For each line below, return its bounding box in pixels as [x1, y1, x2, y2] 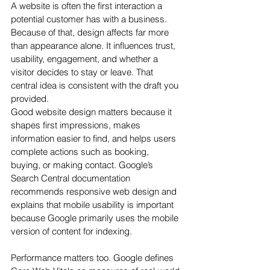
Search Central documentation [11, 172, 133, 184]
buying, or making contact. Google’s [11, 159, 155, 171]
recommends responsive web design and [11, 186, 179, 198]
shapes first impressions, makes [11, 119, 143, 131]
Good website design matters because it [11, 106, 174, 118]
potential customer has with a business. [11, 13, 169, 25]
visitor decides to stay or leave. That [11, 66, 155, 78]
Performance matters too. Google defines [11, 252, 176, 264]
